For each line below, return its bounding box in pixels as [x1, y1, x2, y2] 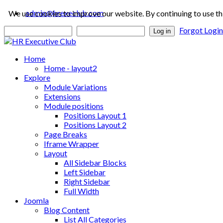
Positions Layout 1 [64, 111, 126, 120]
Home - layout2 [44, 63, 97, 73]
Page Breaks [44, 129, 87, 139]
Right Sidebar [64, 177, 110, 186]
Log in [153, 27, 171, 35]
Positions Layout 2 [64, 120, 126, 129]
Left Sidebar [64, 167, 106, 177]
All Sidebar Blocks [64, 158, 126, 167]
